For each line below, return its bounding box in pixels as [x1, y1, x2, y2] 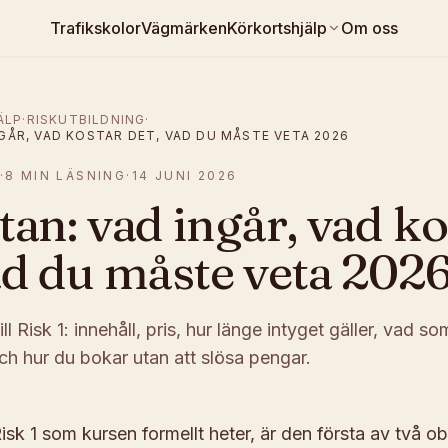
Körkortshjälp [227, 18, 327, 38]
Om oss [341, 18, 398, 38]
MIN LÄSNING [15, 168, 127, 183]
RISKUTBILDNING [26, 112, 146, 127]
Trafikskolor [50, 18, 141, 38]
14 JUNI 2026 [131, 168, 238, 183]
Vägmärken [141, 18, 227, 38]
